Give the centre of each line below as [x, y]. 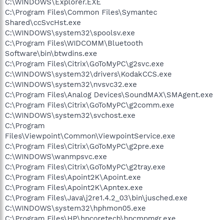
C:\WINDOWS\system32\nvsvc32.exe [71, 84]
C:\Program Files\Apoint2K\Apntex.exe [74, 187]
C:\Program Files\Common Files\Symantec [81, 12]
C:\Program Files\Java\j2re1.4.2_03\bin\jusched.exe [96, 198]
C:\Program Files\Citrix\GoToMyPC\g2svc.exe [84, 64]
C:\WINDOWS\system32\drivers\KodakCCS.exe [88, 74]
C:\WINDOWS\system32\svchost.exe [70, 115]
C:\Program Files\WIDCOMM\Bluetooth [74, 43]
